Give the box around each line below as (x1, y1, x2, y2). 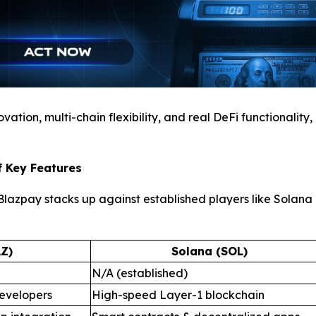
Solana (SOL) (171, 243, 248, 258)
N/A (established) (92, 265, 188, 280)
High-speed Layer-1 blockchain (92, 287, 265, 302)
